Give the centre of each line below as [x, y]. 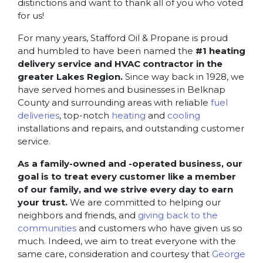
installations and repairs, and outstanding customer [131, 128]
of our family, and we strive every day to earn [125, 189]
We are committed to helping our [144, 202]
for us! [31, 15]
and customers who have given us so [159, 228]
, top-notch [85, 115]
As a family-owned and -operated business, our [130, 163]
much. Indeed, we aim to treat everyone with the [127, 241]
